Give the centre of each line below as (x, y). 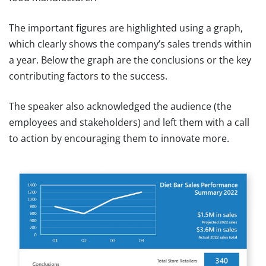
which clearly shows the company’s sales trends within (130, 44)
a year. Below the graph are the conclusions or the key (130, 60)
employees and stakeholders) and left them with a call (129, 122)
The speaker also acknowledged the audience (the (120, 106)
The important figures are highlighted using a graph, (126, 28)
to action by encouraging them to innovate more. (119, 138)
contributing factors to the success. (88, 76)
